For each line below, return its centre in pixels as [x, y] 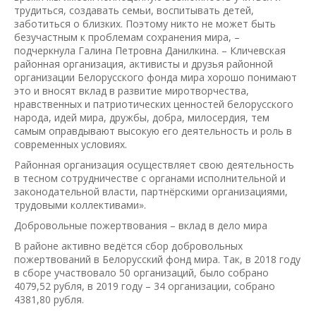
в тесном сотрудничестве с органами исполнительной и [150, 178]
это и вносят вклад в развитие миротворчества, [132, 90]
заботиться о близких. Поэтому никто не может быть [145, 23]
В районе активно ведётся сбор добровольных [128, 245]
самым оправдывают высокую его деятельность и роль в [153, 130]
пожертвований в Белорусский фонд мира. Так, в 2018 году [157, 259]
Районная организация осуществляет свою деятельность [154, 164]
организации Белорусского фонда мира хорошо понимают [156, 77]
